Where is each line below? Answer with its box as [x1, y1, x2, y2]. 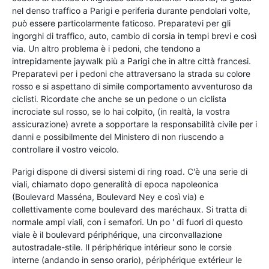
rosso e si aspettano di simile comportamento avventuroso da [12, 80, 253, 91]
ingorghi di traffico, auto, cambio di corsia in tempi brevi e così [12, 30, 256, 41]
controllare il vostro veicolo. [12, 144, 119, 154]
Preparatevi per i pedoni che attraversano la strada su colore [12, 68, 250, 79]
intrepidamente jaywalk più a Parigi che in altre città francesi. [12, 55, 251, 66]
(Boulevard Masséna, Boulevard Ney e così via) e [12, 191, 204, 202]
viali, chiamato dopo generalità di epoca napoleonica [12, 178, 219, 189]
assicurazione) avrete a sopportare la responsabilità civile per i [12, 118, 257, 129]
